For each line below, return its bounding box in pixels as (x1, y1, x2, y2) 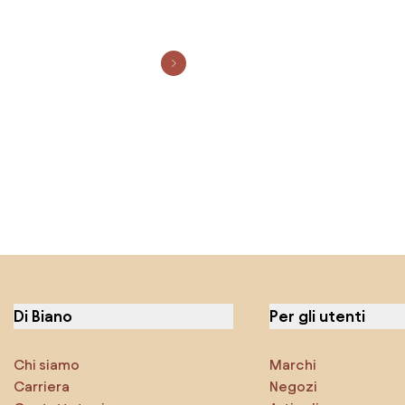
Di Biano (14, 306, 72, 325)
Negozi (269, 378, 317, 394)
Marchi (269, 356, 316, 372)
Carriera (14, 378, 70, 394)
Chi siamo (14, 356, 80, 372)
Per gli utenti (269, 306, 365, 325)
